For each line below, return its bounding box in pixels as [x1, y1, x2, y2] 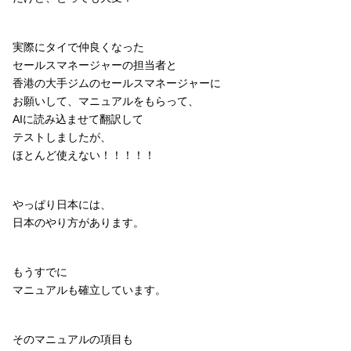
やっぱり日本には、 [13, 198, 111, 211]
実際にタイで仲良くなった [13, 41, 144, 53]
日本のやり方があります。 [13, 216, 144, 229]
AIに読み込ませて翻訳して [13, 113, 143, 125]
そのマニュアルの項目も [13, 333, 133, 346]
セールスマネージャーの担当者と [13, 59, 177, 71]
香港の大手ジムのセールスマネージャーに [13, 77, 221, 89]
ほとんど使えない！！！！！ [13, 149, 155, 161]
